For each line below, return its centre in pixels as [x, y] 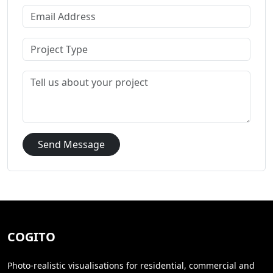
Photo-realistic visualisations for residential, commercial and [131, 265]
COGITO [31, 236]
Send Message [71, 144]
